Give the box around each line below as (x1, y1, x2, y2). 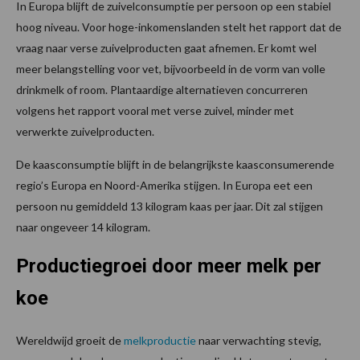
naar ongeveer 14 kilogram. (16, 219, 150, 234)
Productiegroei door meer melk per (16, 254, 321, 277)
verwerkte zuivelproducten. (16, 124, 154, 138)
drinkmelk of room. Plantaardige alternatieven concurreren (16, 82, 308, 96)
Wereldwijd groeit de (16, 333, 124, 347)
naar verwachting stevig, (196, 333, 321, 347)
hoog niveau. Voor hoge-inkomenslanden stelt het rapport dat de (16, 19, 342, 34)
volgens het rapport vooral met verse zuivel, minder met (16, 103, 294, 117)
